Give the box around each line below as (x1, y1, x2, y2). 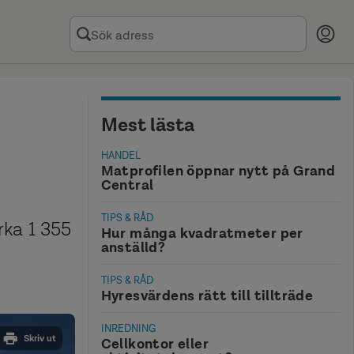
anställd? (100, 237, 166, 257)
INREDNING (100, 322, 156, 336)
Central (100, 175, 154, 194)
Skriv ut (23, 332, 56, 345)
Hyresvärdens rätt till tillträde (100, 286, 314, 306)
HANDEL (100, 148, 141, 162)
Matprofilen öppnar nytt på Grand (100, 160, 336, 180)
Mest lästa (100, 111, 194, 137)
